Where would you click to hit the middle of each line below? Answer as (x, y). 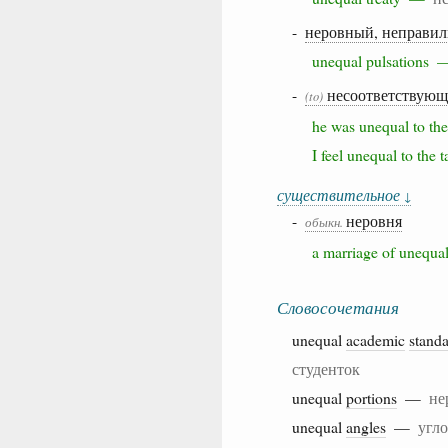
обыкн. (325, 221)
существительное (340, 194)
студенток (326, 368)
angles (366, 426)
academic (375, 339)
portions (371, 397)
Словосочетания (338, 307)
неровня (374, 220)
